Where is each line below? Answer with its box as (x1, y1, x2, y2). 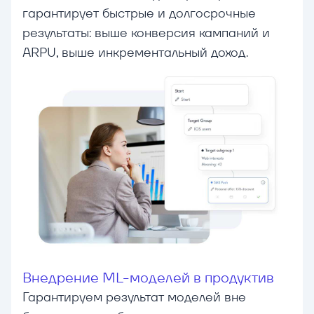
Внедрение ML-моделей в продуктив (22, 268, 274, 287)
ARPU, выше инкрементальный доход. (22, 44, 248, 61)
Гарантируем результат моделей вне (22, 289, 246, 306)
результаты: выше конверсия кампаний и (22, 25, 270, 41)
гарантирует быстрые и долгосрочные (22, 5, 256, 22)
